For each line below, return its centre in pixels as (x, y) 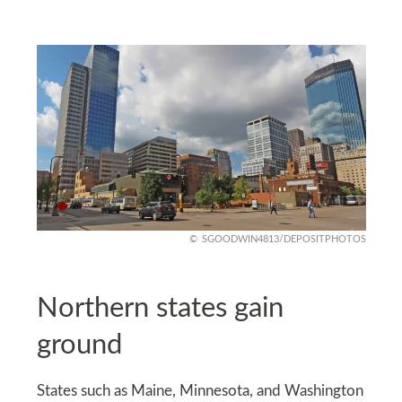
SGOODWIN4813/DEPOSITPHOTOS (284, 239)
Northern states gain (160, 309)
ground (79, 345)
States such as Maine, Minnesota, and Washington (200, 392)
